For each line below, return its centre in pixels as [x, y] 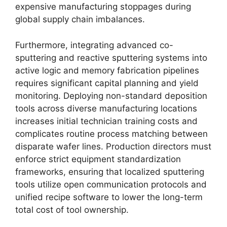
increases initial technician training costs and [106, 121]
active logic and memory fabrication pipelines [107, 70]
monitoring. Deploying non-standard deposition [111, 96]
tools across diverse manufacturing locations [106, 108]
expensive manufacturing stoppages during [103, 7]
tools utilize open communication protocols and [111, 184]
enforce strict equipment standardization [98, 159]
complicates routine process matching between [111, 134]
